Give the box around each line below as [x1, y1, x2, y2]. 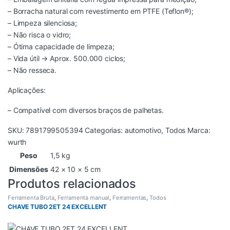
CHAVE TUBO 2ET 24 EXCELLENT [8, 203, 107, 211]
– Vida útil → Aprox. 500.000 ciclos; [8, 53, 125, 63]
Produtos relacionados [8, 176, 137, 191]
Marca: [187, 125, 210, 135]
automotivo [124, 125, 162, 135]
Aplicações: [8, 85, 46, 94]
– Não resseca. [8, 65, 57, 74]
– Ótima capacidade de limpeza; [8, 42, 114, 51]
